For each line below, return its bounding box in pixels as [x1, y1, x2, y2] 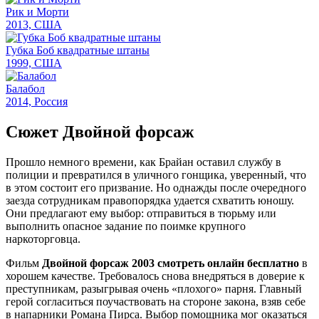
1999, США [6, 56, 62, 69]
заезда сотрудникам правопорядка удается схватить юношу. [6, 194, 294, 206]
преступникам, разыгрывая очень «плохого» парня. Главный [6, 282, 302, 295]
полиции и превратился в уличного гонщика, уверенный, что [6, 168, 306, 181]
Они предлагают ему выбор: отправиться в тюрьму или [6, 206, 276, 219]
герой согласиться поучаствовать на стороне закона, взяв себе [6, 295, 305, 308]
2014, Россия [6, 95, 68, 108]
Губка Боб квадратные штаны [6, 43, 150, 56]
